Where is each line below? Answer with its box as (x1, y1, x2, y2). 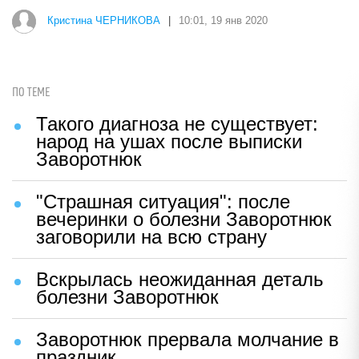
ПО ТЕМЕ (12, 86, 50, 99)
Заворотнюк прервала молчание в (36, 329, 339, 350)
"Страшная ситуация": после (36, 191, 290, 212)
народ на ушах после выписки (36, 131, 302, 152)
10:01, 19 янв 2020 (179, 14, 268, 27)
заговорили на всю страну (36, 226, 267, 248)
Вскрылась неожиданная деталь (36, 268, 324, 290)
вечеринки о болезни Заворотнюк (36, 208, 332, 230)
